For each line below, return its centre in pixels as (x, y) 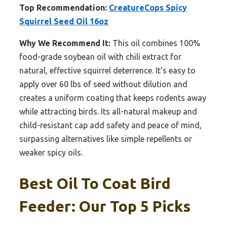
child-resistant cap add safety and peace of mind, (110, 125)
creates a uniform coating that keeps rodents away (113, 98)
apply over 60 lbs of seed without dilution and (103, 84)
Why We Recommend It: (65, 43)
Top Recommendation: (63, 8)
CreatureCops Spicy (148, 8)
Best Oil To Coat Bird (95, 183)
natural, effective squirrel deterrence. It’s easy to (107, 71)
